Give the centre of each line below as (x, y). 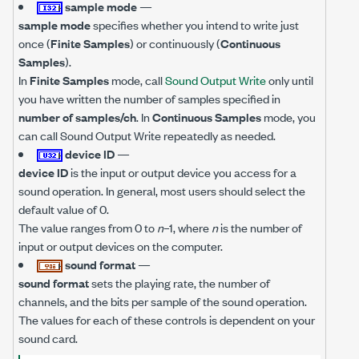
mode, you (288, 117)
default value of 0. (64, 209)
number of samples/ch (77, 117)
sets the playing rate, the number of (179, 282)
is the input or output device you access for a (182, 172)
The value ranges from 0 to (88, 227)
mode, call (137, 80)
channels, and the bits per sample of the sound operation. (163, 301)
